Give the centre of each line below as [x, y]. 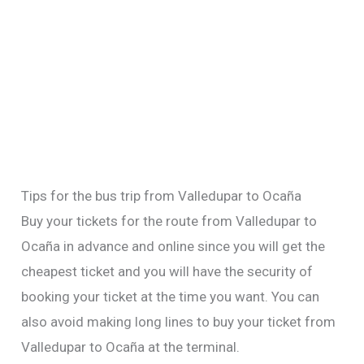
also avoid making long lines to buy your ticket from [179, 322]
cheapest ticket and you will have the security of [167, 272]
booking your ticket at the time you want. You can [171, 297]
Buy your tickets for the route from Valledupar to [169, 221]
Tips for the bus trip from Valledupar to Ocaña [162, 196]
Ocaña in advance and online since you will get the [173, 247]
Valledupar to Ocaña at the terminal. [131, 347]
